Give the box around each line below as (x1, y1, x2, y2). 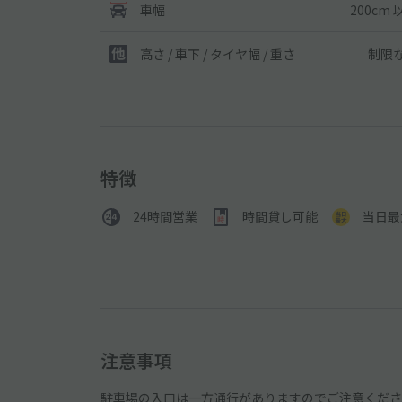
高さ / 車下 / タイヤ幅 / (140, 45, 270, 64)
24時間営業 (133, 207, 197, 226)
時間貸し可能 (242, 207, 318, 226)
